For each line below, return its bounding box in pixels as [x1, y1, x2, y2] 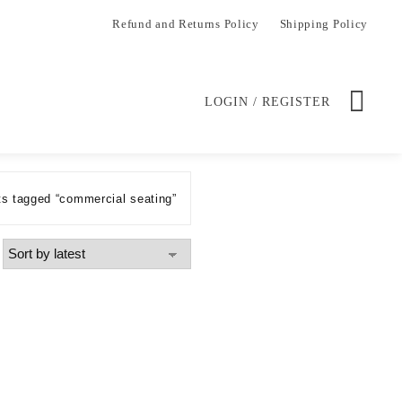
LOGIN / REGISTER [205, 94, 331, 109]
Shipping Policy [279, 17, 368, 31]
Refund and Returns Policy [112, 17, 259, 31]
